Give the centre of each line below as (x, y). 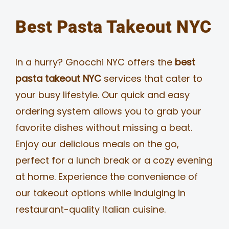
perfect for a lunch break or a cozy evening (114, 161)
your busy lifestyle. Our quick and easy (102, 95)
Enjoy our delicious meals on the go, (97, 144)
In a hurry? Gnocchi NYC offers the (95, 62)
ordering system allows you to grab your (108, 111)
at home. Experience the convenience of (106, 177)
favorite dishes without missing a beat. (104, 128)
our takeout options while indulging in (100, 193)
